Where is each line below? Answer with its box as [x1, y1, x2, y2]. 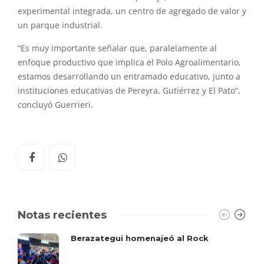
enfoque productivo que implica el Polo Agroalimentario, [18, 57, 241, 68]
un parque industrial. [18, 20, 103, 31]
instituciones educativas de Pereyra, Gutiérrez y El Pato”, [18, 85, 240, 97]
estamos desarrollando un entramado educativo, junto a [18, 71, 240, 82]
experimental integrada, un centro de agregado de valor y [18, 6, 246, 17]
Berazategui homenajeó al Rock [71, 233, 209, 243]
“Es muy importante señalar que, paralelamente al [18, 43, 217, 54]
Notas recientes [18, 208, 107, 222]
